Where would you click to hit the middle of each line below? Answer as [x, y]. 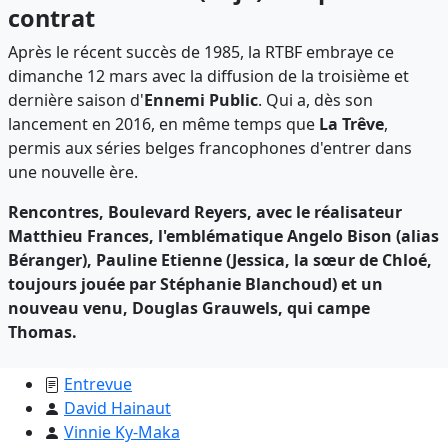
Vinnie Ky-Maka [122, 431]
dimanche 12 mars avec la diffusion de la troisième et [208, 75]
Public [233, 99]
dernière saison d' [76, 99]
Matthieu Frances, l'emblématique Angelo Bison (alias [223, 235]
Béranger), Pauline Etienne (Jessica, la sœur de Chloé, [220, 259]
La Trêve [351, 123]
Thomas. [42, 331]
